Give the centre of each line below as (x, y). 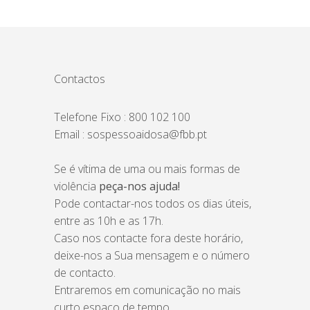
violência (77, 186)
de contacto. (85, 273)
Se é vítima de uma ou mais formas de (147, 169)
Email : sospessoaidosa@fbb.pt (131, 134)
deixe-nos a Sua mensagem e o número (152, 255)
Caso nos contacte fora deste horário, (149, 238)
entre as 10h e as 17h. (109, 221)
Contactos (80, 79)
